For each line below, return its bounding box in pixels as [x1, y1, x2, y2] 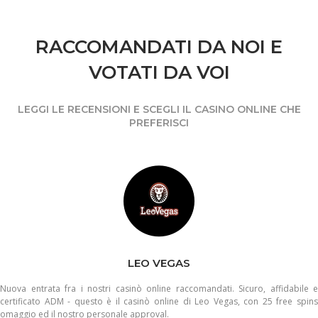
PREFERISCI [129, 116, 189, 130]
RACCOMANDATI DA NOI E [35, 35, 283, 59]
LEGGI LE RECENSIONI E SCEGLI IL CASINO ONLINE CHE [17, 103, 301, 116]
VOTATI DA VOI [88, 61, 230, 84]
